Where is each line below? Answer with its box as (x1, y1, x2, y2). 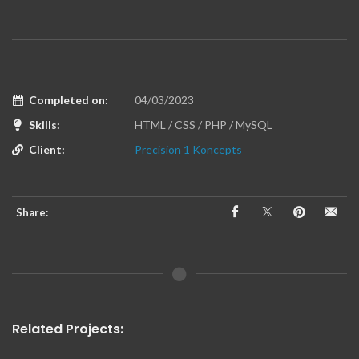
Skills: (29, 117, 60, 131)
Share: (16, 205, 48, 219)
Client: (29, 142, 65, 156)
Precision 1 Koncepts (135, 142, 242, 156)
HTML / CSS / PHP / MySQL (132, 117, 272, 131)
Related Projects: (12, 319, 123, 338)
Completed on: (29, 92, 108, 107)
